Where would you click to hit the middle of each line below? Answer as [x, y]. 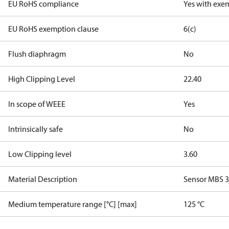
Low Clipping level [40, 154]
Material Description [43, 179]
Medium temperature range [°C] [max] [73, 204]
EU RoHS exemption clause [53, 29]
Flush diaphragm [37, 54]
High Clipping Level [42, 79]
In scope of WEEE [37, 104]
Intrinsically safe [36, 129]
